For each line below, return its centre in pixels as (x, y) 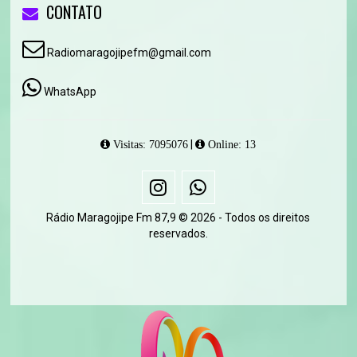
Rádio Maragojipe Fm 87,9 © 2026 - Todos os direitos (178, 218)
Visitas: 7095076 (149, 144)
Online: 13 (231, 144)
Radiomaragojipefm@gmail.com (128, 53)
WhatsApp (71, 92)
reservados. (178, 233)
